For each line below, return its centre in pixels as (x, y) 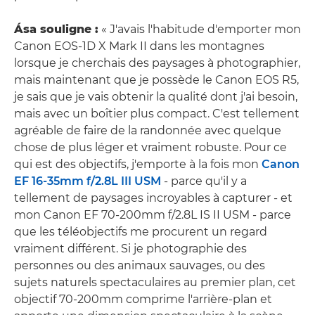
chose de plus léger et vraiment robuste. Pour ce (150, 147)
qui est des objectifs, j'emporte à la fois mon (138, 164)
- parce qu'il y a (204, 181)
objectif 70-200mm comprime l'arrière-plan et (143, 299)
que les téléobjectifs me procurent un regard (141, 231)
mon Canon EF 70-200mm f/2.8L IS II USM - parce (153, 214)
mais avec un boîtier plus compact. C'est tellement (157, 113)
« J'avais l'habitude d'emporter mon (200, 29)
